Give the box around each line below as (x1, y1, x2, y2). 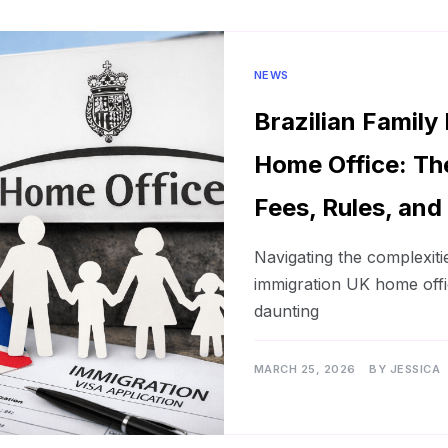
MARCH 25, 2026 (253, 362, 356, 377)
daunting (253, 301, 319, 322)
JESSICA (389, 362, 441, 377)
